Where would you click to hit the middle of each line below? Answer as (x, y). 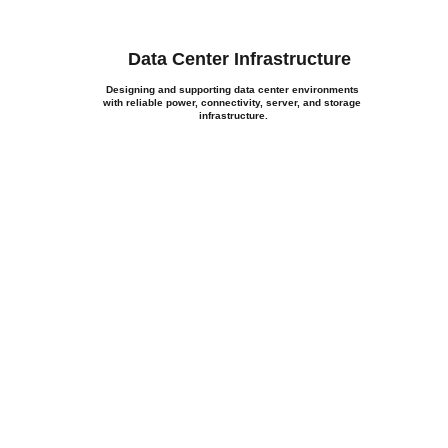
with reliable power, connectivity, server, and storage (234, 102)
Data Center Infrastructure (239, 59)
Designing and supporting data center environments (233, 89)
